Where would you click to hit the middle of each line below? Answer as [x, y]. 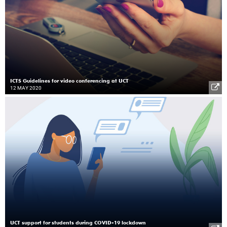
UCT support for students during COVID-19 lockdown [78, 222]
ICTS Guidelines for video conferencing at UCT [69, 81]
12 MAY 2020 [26, 88]
